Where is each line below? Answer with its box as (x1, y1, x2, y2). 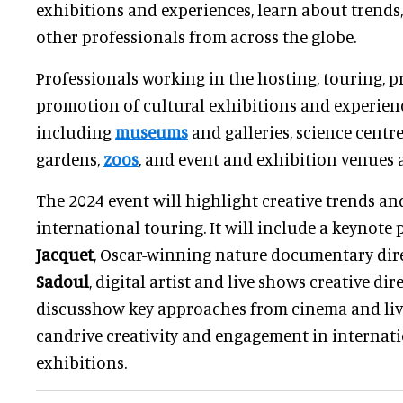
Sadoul (36, 271, 89, 292)
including (36, 121, 115, 143)
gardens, (36, 148, 103, 170)
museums (115, 121, 188, 143)
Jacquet (36, 244, 94, 265)
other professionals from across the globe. (36, 26, 356, 48)
